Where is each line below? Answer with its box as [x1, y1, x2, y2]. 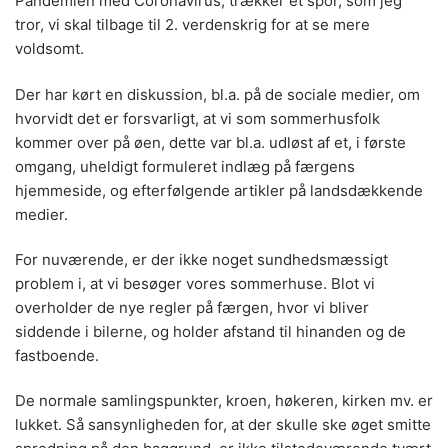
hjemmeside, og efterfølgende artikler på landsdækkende [15, 180, 423, 200]
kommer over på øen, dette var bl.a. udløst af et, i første [15, 132, 406, 152]
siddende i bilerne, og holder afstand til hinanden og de [15, 321, 406, 341]
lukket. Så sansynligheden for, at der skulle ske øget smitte [15, 415, 431, 435]
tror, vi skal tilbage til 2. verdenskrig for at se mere [15, 15, 370, 35]
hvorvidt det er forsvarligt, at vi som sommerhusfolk [15, 108, 380, 128]
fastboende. [15, 345, 99, 365]
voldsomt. [15, 39, 84, 59]
